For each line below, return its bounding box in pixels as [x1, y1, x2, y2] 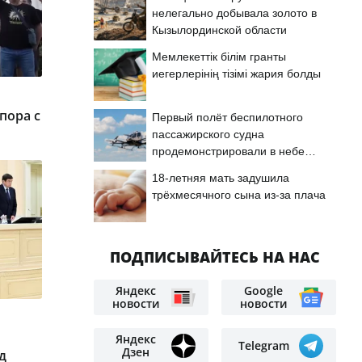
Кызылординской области [152, 23, 287, 36]
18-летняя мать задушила [152, 171, 289, 184]
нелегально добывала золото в [152, 6, 317, 19]
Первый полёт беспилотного [152, 111, 303, 124]
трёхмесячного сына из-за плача [152, 188, 326, 201]
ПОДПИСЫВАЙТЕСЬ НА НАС [110, 247, 320, 267]
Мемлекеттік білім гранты [152, 50, 286, 63]
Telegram [238, 338, 289, 353]
